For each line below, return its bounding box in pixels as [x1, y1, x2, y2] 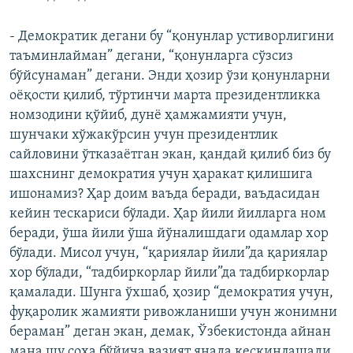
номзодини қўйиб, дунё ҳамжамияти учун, [9, 108, 287, 124]
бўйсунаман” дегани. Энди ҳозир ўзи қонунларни [9, 69, 330, 84]
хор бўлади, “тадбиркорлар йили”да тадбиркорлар [9, 266, 329, 281]
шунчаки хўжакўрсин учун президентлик [9, 128, 278, 143]
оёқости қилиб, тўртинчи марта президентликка [9, 88, 321, 104]
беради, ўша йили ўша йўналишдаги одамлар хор [9, 226, 329, 242]
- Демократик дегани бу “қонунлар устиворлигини [9, 29, 334, 45]
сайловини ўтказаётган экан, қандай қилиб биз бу [9, 147, 331, 163]
